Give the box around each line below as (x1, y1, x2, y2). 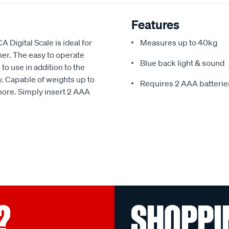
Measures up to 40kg (140, 37, 217, 48)
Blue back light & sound (140, 58, 224, 68)
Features (131, 17, 179, 32)
